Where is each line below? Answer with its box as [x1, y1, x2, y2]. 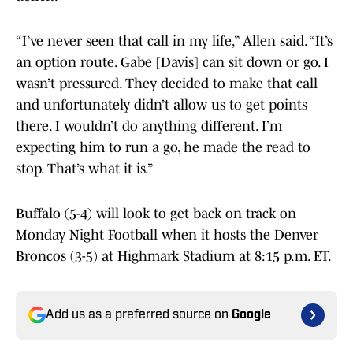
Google [232, 309, 271, 322]
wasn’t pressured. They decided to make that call [16, 76, 318, 92]
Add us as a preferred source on [46, 309, 232, 322]
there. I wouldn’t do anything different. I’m [16, 118, 282, 135]
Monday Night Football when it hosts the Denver [16, 227, 318, 243]
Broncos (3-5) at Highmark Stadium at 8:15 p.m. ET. [16, 248, 332, 265]
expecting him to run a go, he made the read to [16, 139, 310, 156]
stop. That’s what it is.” [16, 161, 154, 177]
